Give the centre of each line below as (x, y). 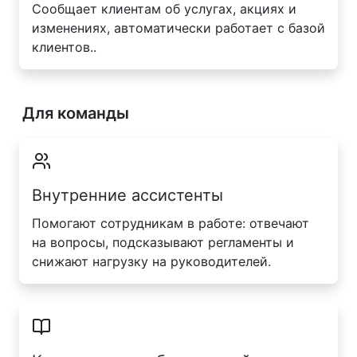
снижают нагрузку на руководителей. (151, 262)
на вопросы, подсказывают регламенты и (163, 243)
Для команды (76, 113)
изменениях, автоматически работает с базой (178, 27)
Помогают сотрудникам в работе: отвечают (171, 224)
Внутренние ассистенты (127, 196)
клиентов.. (64, 47)
